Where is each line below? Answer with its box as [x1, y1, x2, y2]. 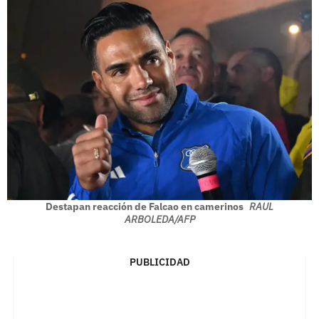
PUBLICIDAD [129, 256, 190, 269]
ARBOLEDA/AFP [124, 213, 195, 226]
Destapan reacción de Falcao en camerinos [46, 200, 246, 214]
